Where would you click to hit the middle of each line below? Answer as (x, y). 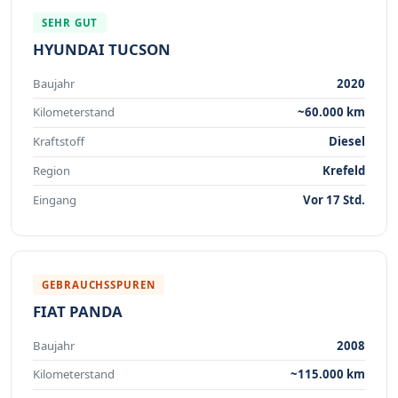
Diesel (347, 142)
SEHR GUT (70, 23)
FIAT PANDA (78, 312)
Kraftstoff (59, 142)
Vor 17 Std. (334, 199)
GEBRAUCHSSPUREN (99, 285)
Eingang (55, 199)
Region (52, 170)
